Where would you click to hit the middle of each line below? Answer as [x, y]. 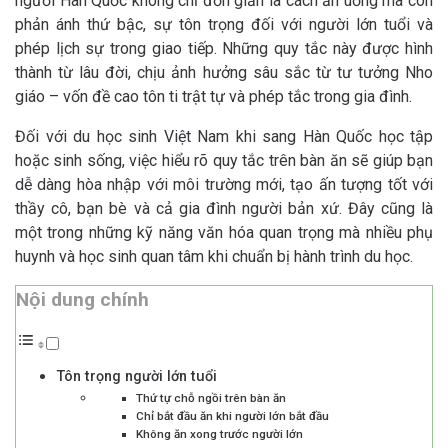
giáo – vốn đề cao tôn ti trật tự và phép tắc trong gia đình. [213, 97]
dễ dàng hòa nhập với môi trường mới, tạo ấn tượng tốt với [224, 185]
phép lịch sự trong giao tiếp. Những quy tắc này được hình [224, 49]
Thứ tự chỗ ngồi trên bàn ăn [211, 398]
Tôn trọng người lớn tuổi [136, 377]
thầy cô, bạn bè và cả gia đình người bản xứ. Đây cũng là [224, 209]
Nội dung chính [82, 300]
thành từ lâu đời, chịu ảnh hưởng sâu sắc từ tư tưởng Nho [224, 73]
